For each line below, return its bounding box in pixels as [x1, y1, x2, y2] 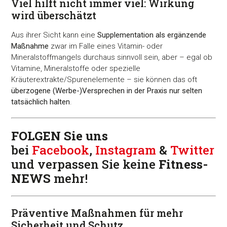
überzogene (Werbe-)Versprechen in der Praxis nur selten [11, 86, 203, 96]
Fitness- [159, 156, 208, 173]
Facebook [32, 142, 90, 159]
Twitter [170, 142, 215, 159]
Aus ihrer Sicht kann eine [11, 30, 96, 40]
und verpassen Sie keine [11, 156, 159, 173]
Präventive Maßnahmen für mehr [11, 206, 183, 220]
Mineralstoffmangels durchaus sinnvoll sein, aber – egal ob [11, 53, 213, 62]
